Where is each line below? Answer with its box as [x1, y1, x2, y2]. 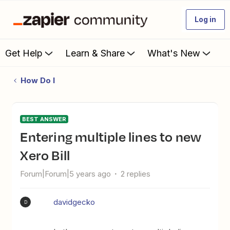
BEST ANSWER [22, 116, 67, 123]
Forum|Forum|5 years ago [20, 169, 111, 179]
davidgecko [53, 197, 95, 207]
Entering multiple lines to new [20, 127, 28, 146]
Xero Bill [20, 145, 70, 165]
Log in [195, 15, 216, 24]
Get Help [5, 47, 43, 59]
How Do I [20, 75, 55, 85]
